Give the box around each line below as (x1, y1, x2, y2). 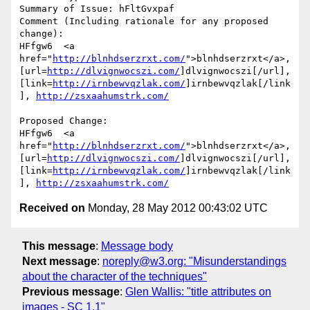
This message (22, 239, 95, 252)
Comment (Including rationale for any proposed (19, 16, 268, 27)
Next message (22, 255, 97, 267)
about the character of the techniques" (22, 270, 207, 282)
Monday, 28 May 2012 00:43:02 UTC (85, 202, 268, 215)
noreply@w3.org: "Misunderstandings (102, 255, 286, 267)
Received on (19, 202, 85, 215)
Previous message (22, 285, 120, 298)
